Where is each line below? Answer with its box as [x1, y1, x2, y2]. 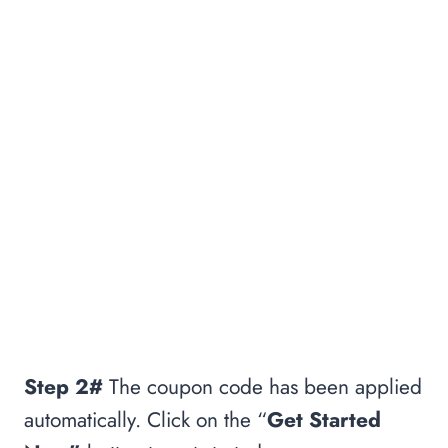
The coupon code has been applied [103, 372, 422, 403]
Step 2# [24, 372, 103, 403]
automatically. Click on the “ [24, 405, 267, 436]
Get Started [267, 405, 381, 436]
